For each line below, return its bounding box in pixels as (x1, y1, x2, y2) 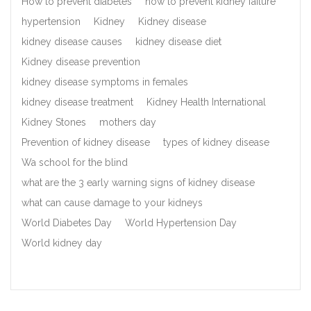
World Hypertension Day (125, 217, 237, 229)
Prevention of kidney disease (22, 137, 150, 149)
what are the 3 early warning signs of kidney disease (22, 177, 255, 189)
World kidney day (22, 237, 102, 249)
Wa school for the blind (22, 157, 128, 169)
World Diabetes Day (22, 217, 112, 229)
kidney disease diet (135, 36, 221, 48)
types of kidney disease (163, 137, 269, 149)
